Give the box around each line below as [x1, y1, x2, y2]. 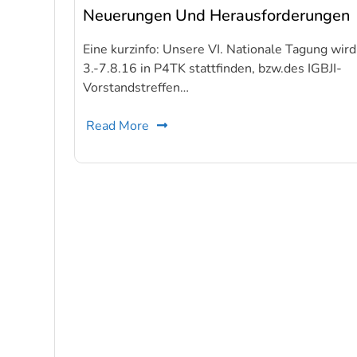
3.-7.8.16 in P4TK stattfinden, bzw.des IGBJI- [83, 60, 343, 77]
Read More [86, 117, 150, 135]
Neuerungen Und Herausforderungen [83, 5, 351, 26]
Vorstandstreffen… [83, 79, 190, 96]
